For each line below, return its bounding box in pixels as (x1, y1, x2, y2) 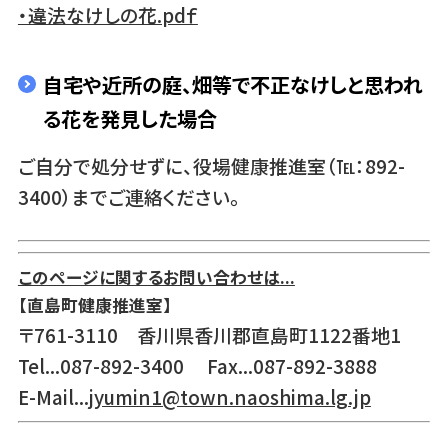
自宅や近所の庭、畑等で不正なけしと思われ (42, 70, 423, 100)
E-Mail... (17, 382, 89, 410)
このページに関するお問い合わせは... (17, 264, 295, 289)
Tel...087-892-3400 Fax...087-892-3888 (17, 351, 396, 379)
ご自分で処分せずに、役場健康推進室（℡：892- (17, 151, 405, 179)
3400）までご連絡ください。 (17, 182, 240, 210)
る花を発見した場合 (42, 104, 217, 134)
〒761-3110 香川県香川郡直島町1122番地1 (17, 320, 401, 348)
